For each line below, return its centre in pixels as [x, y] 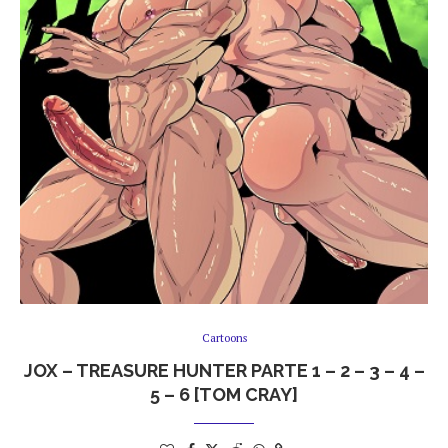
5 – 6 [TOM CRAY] [224, 394]
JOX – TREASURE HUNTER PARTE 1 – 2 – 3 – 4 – [224, 370]
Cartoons [224, 337]
